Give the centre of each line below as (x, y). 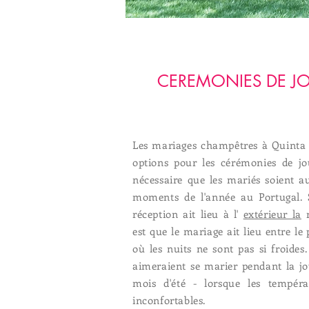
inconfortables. (169, 300)
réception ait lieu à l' (188, 214)
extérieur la (272, 214)
